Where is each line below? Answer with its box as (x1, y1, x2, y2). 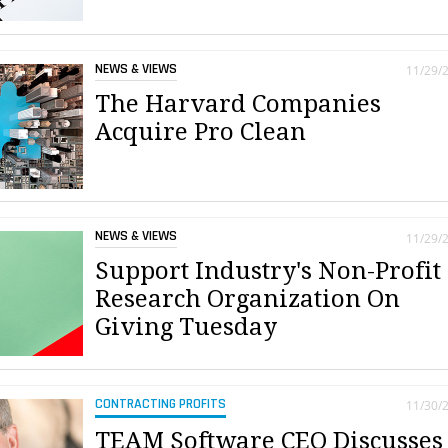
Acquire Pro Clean (95, 117, 307, 146)
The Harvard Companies (95, 89, 382, 118)
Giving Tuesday (95, 313, 278, 342)
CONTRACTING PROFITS (95, 394, 227, 413)
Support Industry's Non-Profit (95, 257, 442, 286)
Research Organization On (95, 285, 401, 314)
